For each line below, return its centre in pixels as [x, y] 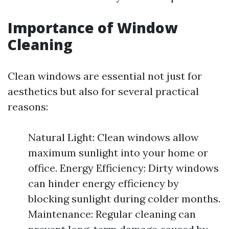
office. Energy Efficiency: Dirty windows [123, 168]
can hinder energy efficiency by [104, 183]
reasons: [28, 107]
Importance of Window [93, 28]
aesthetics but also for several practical [103, 91]
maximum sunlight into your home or [118, 153]
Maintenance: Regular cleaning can [112, 214]
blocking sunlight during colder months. [124, 199]
